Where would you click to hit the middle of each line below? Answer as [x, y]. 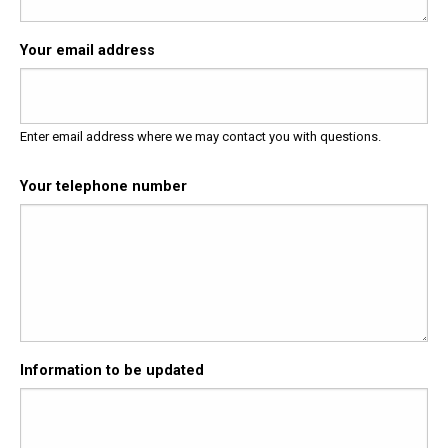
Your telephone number [103, 186]
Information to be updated [112, 370]
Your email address [87, 51]
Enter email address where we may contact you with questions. [202, 136]
